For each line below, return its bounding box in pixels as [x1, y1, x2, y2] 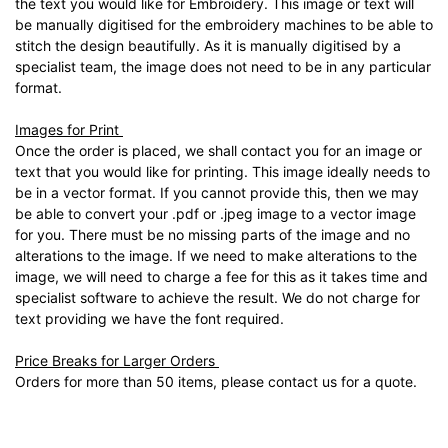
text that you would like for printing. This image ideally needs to [15, 162, 430, 180]
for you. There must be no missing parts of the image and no [15, 225, 410, 243]
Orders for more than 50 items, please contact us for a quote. [15, 372, 421, 390]
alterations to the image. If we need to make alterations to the [15, 246, 417, 264]
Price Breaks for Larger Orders [15, 351, 219, 369]
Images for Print [15, 120, 123, 138]
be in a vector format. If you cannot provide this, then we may [15, 183, 419, 201]
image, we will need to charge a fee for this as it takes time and [15, 267, 428, 285]
